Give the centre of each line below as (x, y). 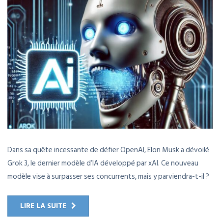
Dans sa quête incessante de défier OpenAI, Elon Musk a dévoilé (108, 150)
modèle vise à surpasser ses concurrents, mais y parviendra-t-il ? (108, 177)
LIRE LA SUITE (43, 206)
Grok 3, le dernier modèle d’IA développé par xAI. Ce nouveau (103, 164)
